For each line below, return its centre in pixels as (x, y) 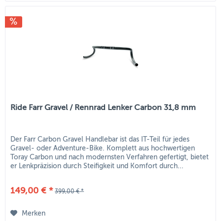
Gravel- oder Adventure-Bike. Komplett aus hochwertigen (103, 148)
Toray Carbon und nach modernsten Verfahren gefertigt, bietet (110, 157)
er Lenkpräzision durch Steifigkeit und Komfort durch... (97, 166)
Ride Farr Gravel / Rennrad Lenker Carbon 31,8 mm (103, 107)
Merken (34, 213)
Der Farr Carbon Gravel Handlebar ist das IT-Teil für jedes (100, 139)
